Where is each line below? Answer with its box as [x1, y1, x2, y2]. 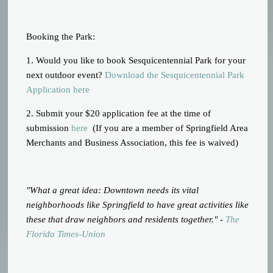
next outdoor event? [26, 70, 105, 80]
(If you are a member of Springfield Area [88, 123, 249, 133]
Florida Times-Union [26, 229, 106, 239]
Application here [26, 85, 90, 95]
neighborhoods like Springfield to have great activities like [26, 200, 249, 210]
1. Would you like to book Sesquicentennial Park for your [26, 55, 246, 66]
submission [26, 123, 72, 133]
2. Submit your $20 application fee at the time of [26, 108, 211, 119]
